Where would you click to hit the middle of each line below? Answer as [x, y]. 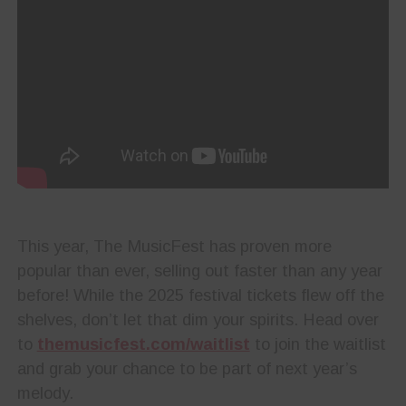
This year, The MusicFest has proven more [174, 246]
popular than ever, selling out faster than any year [199, 271]
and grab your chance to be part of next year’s [187, 369]
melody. [45, 393]
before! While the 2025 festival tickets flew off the [200, 295]
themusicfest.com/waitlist [143, 344]
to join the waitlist [318, 344]
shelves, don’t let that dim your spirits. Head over [198, 320]
